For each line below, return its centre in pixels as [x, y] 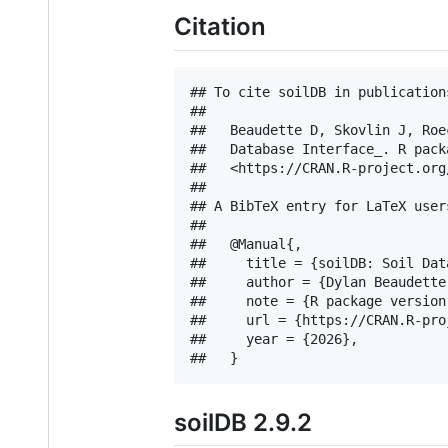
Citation [220, 27]
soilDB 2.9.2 [243, 422]
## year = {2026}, [274, 338]
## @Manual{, [246, 243]
